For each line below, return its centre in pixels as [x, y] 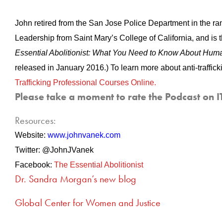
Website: [31, 135]
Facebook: [34, 165]
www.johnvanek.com [84, 135]
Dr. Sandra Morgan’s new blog [76, 179]
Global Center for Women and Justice [88, 203]
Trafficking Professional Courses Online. [85, 83]
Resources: [35, 120]
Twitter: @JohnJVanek [54, 150]
